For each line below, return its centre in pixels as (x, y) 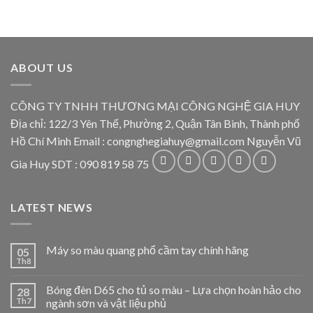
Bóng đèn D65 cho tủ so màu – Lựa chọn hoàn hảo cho (174, 290)
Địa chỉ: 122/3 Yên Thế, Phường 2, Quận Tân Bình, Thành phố (155, 123)
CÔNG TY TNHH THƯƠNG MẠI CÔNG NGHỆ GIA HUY (155, 105)
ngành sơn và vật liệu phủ (106, 303)
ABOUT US (42, 67)
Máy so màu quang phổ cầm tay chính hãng (147, 250)
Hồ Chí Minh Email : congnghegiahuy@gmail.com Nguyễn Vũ (156, 140)
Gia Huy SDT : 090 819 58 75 (81, 163)
